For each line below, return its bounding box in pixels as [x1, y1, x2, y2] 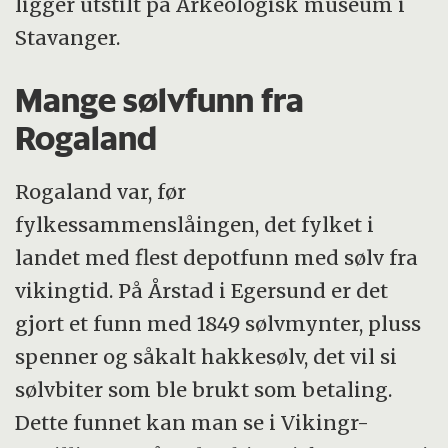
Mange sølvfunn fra [15, 79, 305, 120]
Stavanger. [15, 24, 121, 50]
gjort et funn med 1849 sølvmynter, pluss [15, 311, 422, 337]
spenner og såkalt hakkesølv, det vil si [15, 344, 398, 370]
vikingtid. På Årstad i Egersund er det [15, 278, 389, 304]
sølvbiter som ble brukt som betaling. [15, 377, 393, 403]
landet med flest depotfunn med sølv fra [15, 245, 419, 271]
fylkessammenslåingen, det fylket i [15, 212, 375, 238]
